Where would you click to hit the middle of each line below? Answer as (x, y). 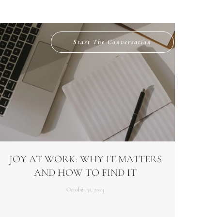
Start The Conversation (113, 42)
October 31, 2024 (85, 190)
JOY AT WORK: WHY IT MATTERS (85, 159)
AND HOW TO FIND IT (85, 173)
